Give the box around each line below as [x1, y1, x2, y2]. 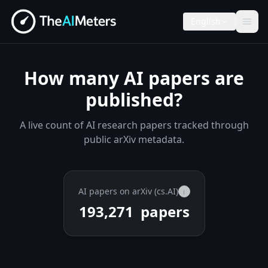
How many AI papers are [24, 66, 244, 90]
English [191, 16, 221, 27]
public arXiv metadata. [84, 133, 184, 146]
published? [86, 87, 182, 112]
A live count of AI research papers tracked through [19, 118, 249, 132]
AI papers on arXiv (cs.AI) [78, 185, 178, 197]
